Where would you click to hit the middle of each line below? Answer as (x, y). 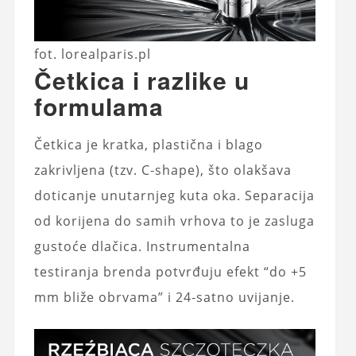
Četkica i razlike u (141, 79)
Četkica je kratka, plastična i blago (148, 144)
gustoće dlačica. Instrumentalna (142, 246)
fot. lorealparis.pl (93, 54)
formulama (99, 106)
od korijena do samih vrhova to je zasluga (174, 221)
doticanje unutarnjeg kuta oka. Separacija (174, 195)
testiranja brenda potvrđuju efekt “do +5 (170, 271)
